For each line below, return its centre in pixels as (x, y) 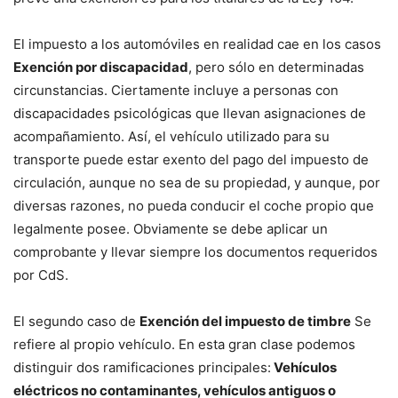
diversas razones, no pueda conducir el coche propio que (194, 206)
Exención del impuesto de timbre (245, 322)
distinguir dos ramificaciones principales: (142, 368)
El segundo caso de (76, 322)
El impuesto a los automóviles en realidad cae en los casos (197, 44)
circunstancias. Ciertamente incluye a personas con (176, 91)
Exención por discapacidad (101, 68)
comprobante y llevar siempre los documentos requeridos (195, 252)
